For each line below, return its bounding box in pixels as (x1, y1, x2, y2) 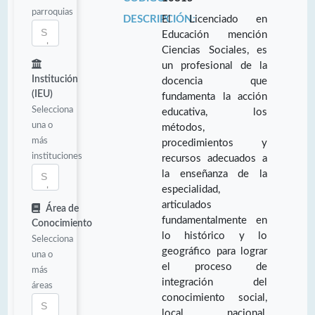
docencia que (162, 75, 267, 86)
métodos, (162, 122, 205, 133)
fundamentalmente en (162, 214, 267, 226)
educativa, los (162, 106, 267, 117)
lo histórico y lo (162, 230, 267, 241)
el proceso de (162, 261, 267, 272)
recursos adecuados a (162, 153, 267, 164)
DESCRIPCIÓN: (122, 13, 195, 25)
